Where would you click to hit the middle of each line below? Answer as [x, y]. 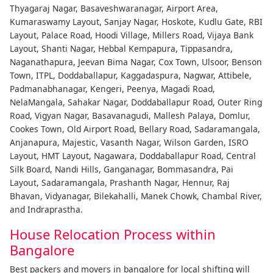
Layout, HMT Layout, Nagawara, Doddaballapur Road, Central [133, 155]
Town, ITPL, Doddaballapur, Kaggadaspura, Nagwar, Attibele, [131, 75]
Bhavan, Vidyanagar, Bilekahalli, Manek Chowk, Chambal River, [136, 196]
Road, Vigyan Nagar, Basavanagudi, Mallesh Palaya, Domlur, [130, 115]
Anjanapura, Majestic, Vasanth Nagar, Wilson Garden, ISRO [129, 142]
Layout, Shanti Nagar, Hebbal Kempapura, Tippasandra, [121, 48]
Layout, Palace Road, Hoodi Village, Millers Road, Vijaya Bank [132, 35]
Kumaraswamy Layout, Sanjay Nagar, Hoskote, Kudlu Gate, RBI [136, 21]
